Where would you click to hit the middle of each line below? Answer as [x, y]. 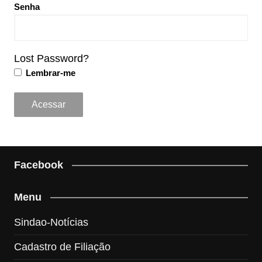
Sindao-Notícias [51, 222]
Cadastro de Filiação [62, 247]
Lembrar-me [49, 73]
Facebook [38, 165]
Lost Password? [51, 58]
